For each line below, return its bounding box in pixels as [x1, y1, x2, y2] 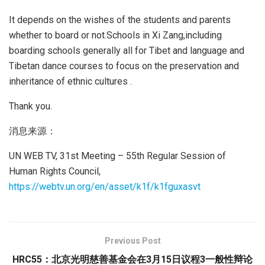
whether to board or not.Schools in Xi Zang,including [9, 29, 222, 41]
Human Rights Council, [9, 165, 101, 177]
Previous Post [104, 235, 161, 245]
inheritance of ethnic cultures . [9, 75, 132, 87]
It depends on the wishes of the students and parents [9, 14, 231, 25]
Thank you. [9, 100, 52, 112]
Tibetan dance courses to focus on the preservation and [9, 60, 239, 72]
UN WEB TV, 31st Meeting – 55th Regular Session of [9, 150, 226, 161]
